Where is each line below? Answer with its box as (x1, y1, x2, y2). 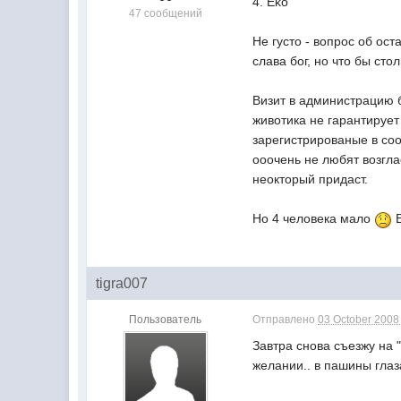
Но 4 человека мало (252, 211, 375, 226)
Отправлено (252, 312, 319, 326)
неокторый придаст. (252, 172, 369, 187)
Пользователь (129, 312, 202, 326)
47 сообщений (128, 7, 202, 20)
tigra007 (96, 275, 149, 291)
